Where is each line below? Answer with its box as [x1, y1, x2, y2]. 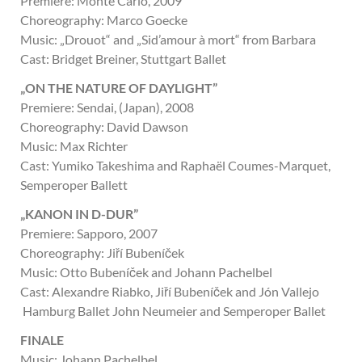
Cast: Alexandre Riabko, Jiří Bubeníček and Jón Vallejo [20, 284, 319, 299]
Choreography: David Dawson [20, 119, 188, 134]
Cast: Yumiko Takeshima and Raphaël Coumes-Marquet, [20, 158, 330, 173]
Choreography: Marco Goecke [20, 12, 187, 27]
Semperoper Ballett [20, 177, 128, 192]
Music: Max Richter [20, 138, 128, 154]
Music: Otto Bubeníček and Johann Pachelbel [20, 264, 272, 280]
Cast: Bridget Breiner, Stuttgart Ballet [20, 51, 226, 66]
